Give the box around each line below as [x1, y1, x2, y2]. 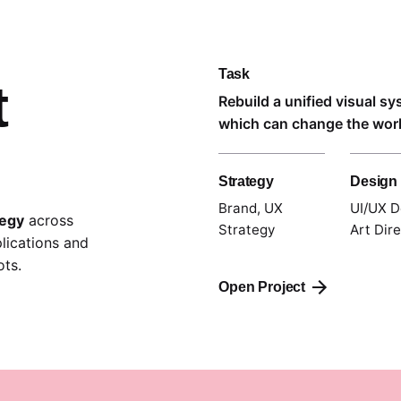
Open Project [218, 279, 306, 294]
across [24, 211, 73, 229]
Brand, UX [218, 200, 283, 217]
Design [350, 174, 397, 189]
